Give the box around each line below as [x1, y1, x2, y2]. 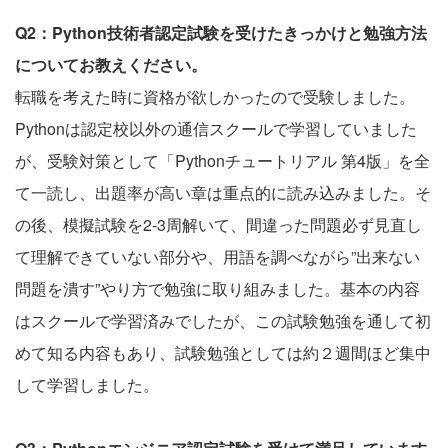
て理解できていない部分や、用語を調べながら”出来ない [15, 244, 420, 268]
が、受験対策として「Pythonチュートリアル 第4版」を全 [15, 148, 430, 172]
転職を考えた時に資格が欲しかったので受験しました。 [15, 84, 415, 108]
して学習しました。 [15, 372, 159, 396]
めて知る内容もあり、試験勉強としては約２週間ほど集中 [15, 340, 431, 364]
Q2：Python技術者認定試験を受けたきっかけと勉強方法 [15, 20, 427, 44]
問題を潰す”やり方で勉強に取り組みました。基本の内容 [15, 276, 420, 300]
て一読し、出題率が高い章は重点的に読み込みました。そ [15, 180, 431, 204]
